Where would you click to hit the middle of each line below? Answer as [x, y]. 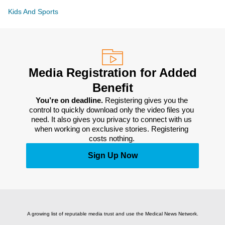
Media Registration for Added [113, 73]
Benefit [113, 88]
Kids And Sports [33, 12]
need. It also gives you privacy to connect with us [111, 119]
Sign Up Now [113, 155]
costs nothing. [113, 138]
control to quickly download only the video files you [111, 110]
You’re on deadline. [70, 100]
